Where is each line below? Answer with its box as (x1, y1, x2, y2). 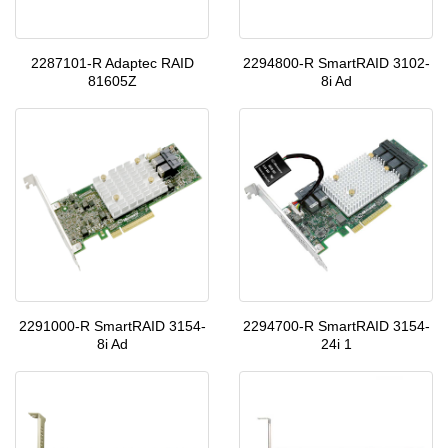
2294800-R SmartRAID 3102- (242, 55, 430, 71)
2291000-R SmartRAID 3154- (18, 318, 206, 334)
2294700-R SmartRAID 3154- (242, 318, 430, 334)
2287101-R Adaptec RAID (30, 55, 194, 71)
